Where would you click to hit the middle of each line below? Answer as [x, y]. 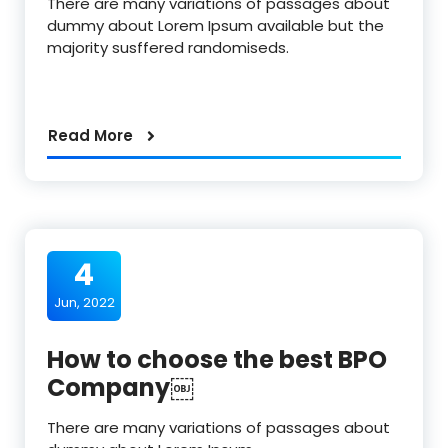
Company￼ [120, 388]
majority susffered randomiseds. [168, 48]
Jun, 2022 [84, 303]
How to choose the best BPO [217, 360]
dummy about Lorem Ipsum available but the [215, 26]
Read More [90, 136]
